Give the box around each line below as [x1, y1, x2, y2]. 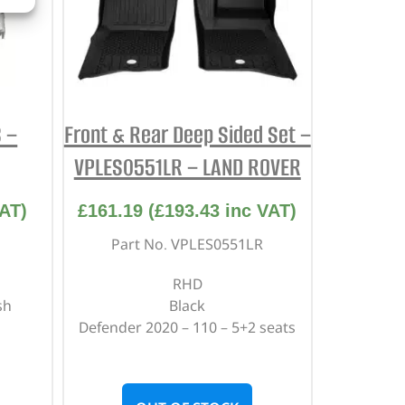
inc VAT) [220, 201, 297, 221]
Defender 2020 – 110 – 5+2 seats [79, 317, 297, 338]
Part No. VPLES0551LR [111, 234, 264, 255]
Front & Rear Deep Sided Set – [63, 118, 311, 152]
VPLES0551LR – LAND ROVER [73, 151, 301, 184]
